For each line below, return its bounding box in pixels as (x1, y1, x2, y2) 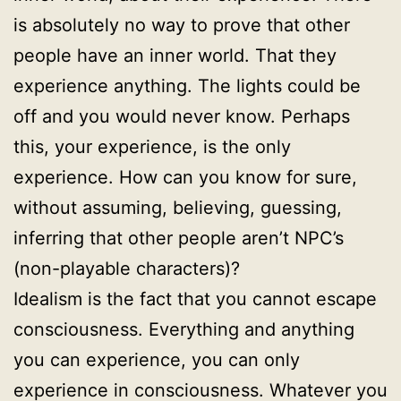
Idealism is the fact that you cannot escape (13, 288, 377, 310)
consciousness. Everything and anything (13, 319, 354, 340)
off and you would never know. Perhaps (13, 106, 350, 127)
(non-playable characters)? (13, 258, 240, 279)
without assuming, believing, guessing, (13, 197, 342, 218)
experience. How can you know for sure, (13, 166, 357, 188)
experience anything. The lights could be (13, 75, 361, 97)
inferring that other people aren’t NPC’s (13, 227, 344, 249)
